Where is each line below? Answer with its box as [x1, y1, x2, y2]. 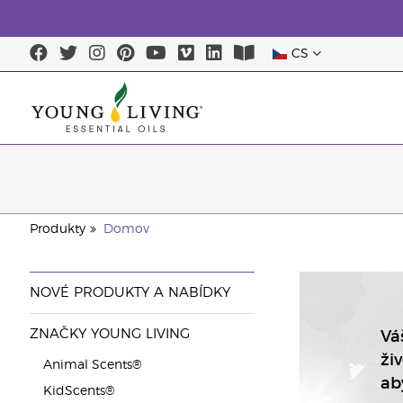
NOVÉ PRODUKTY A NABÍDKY [29, 286, 230, 300]
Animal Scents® [42, 359, 142, 372]
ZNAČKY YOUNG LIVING [29, 327, 190, 341]
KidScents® [42, 385, 115, 398]
